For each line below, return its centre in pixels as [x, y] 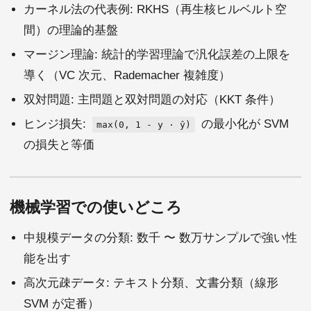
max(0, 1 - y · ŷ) [144, 125]
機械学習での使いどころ [96, 208]
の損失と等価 [59, 145]
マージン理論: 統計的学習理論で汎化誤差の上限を [157, 55]
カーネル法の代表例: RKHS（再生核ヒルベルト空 [155, 10]
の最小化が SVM [243, 124]
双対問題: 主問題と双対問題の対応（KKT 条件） [152, 100]
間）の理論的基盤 [71, 31]
